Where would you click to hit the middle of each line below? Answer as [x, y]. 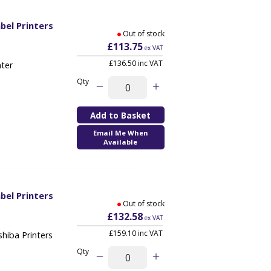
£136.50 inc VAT [135, 64]
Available [121, 142]
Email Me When [120, 133]
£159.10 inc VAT [135, 233]
